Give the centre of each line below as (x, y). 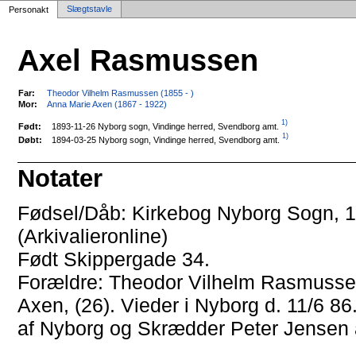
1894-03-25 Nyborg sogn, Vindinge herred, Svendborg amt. (166, 139)
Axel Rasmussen (138, 60)
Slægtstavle (89, 9)
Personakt (29, 10)
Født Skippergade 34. (114, 259)
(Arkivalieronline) (93, 236)
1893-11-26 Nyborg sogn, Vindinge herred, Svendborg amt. (166, 126)
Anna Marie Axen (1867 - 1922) (107, 104)
